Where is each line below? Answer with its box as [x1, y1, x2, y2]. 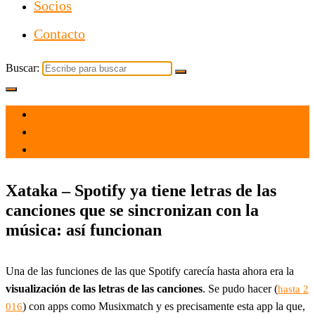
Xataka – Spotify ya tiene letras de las [6, 181, 276, 200]
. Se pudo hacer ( [202, 282, 278, 295]
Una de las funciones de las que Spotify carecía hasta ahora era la [6, 264, 294, 277]
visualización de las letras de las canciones [6, 282, 202, 295]
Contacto [34, 26, 85, 41]
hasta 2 [278, 283, 309, 295]
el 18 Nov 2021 [34, 109, 103, 120]
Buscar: [6, 62, 39, 74]
